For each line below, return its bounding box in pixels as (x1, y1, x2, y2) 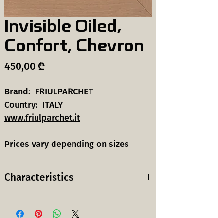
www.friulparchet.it (4, 112, 80, 123)
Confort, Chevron (4, 36, 144, 55)
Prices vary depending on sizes (4, 139, 129, 149)
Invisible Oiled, (4, 16, 122, 36)
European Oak (69, 199, 118, 208)
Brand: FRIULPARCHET (4, 86, 96, 97)
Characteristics (4, 171, 73, 183)
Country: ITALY (4, 99, 63, 110)
